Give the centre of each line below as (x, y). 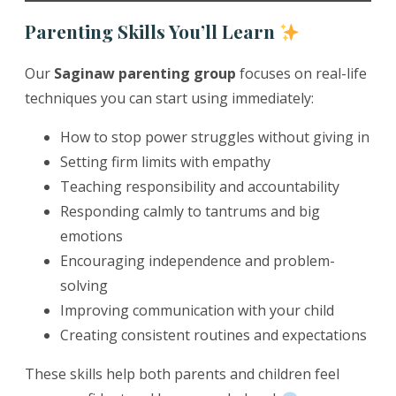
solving (84, 286)
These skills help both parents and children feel (182, 374)
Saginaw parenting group (145, 74)
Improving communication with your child (197, 311)
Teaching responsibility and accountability (200, 187)
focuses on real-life (301, 74)
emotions (91, 236)
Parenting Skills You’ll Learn (152, 31)
